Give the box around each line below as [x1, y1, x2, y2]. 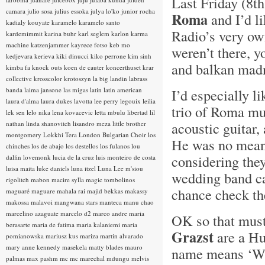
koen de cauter [64, 63, 106, 72]
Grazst [172, 227, 217, 247]
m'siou [125, 164, 143, 173]
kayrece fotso [71, 40, 109, 49]
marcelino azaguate [6, 209, 60, 218]
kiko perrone [91, 51, 128, 60]
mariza [80, 231, 100, 240]
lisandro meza [73, 119, 112, 128]
